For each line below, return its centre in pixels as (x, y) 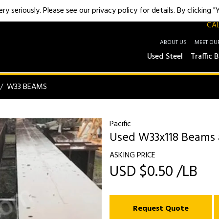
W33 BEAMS (27, 87)
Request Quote (161, 209)
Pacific (120, 124)
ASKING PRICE (132, 155)
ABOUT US (173, 43)
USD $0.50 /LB (153, 172)
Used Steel (165, 57)
